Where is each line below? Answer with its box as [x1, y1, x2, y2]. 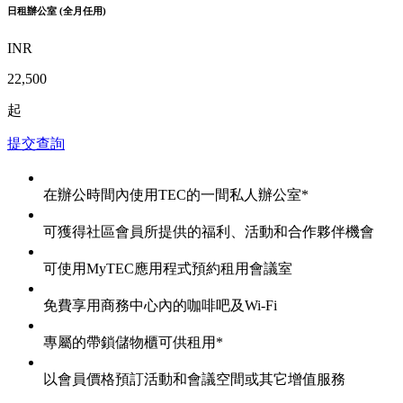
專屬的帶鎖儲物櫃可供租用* [43, 335, 223, 351]
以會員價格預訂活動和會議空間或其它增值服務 [43, 372, 345, 388]
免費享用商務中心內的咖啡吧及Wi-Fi [43, 298, 277, 314]
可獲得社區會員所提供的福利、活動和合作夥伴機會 [43, 224, 374, 240]
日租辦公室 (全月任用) [7, 5, 106, 17]
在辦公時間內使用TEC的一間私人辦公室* [43, 187, 309, 203]
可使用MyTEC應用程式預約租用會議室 [43, 261, 292, 277]
